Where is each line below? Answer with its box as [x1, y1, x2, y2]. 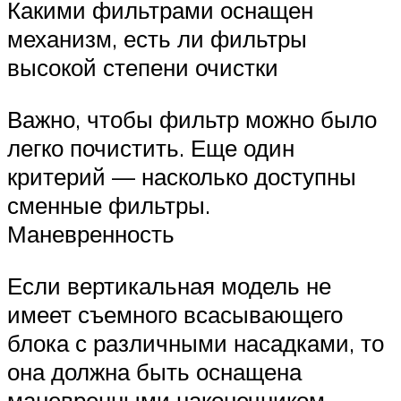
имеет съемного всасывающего [7, 299, 343, 328]
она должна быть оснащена [7, 356, 302, 386]
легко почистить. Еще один [7, 132, 294, 162]
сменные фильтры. [7, 190, 210, 219]
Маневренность [7, 218, 175, 248]
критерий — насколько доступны [7, 161, 356, 191]
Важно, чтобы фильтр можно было [7, 104, 377, 133]
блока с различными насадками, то [7, 328, 384, 357]
